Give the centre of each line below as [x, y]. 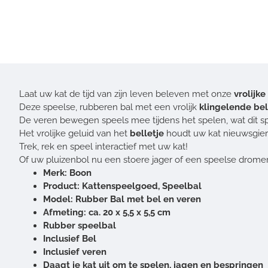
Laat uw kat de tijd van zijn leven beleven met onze [127, 94]
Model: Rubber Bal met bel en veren [122, 199]
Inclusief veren [75, 252]
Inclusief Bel [70, 239]
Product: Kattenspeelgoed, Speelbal [122, 186]
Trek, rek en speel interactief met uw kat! [103, 147]
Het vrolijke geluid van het [74, 133]
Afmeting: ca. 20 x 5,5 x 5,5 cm [107, 212]
